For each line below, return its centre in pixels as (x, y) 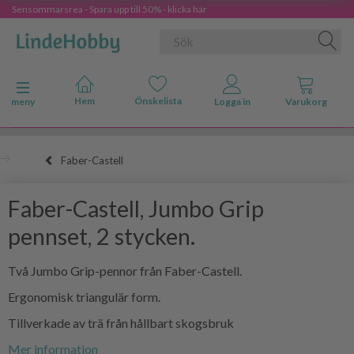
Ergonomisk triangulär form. (84, 296)
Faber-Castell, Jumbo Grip (136, 208)
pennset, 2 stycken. (102, 236)
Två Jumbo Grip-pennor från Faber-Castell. (125, 270)
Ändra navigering (55, 88)
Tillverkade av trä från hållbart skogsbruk (121, 322)
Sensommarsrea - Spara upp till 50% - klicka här (109, 9)
